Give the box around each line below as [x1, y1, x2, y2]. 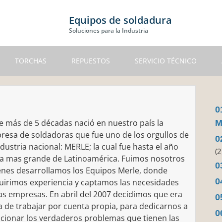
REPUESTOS [71, 56, 110, 65]
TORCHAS [15, 56, 47, 65]
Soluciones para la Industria [69, 26, 148, 35]
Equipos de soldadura [69, 13, 172, 27]
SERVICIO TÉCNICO [135, 56, 197, 65]
